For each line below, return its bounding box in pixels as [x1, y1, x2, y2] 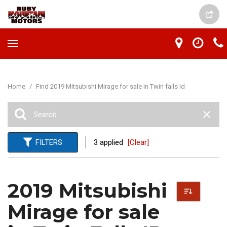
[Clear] [128, 138, 149, 147]
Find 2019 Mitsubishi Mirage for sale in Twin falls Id [36, 83, 185, 90]
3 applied [94, 138, 125, 147]
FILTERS [35, 138, 62, 147]
